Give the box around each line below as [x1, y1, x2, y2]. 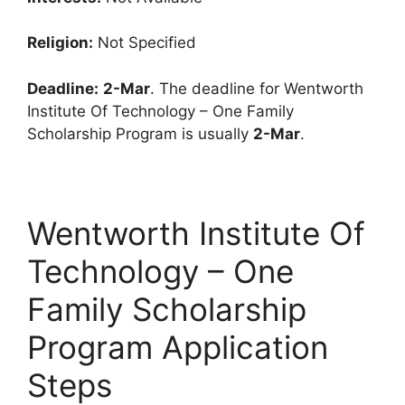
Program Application [27, 327, 328, 366]
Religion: [27, 33, 93, 52]
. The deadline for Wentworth [150, 79, 363, 98]
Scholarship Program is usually [27, 124, 253, 143]
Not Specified [93, 33, 196, 52]
